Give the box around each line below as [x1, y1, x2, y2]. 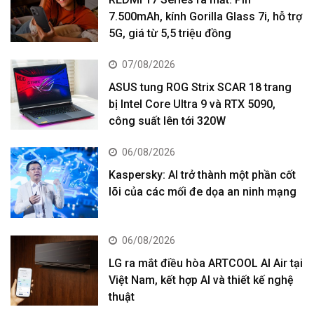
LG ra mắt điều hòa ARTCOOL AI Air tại [109, 256, 303, 270]
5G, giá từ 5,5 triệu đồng [109, 26, 232, 40]
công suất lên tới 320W [109, 114, 226, 128]
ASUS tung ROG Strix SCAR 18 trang [109, 81, 292, 95]
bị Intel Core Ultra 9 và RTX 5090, [109, 97, 276, 111]
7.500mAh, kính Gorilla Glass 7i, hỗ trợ [109, 9, 303, 23]
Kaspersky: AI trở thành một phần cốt [109, 168, 296, 182]
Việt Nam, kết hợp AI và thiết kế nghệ [109, 273, 294, 287]
